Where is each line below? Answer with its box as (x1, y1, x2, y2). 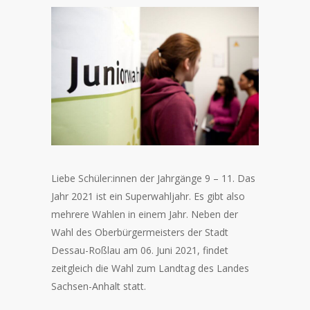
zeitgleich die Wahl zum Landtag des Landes (51, 262, 249, 275)
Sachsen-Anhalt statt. (51, 280, 146, 293)
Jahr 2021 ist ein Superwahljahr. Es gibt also (51, 190, 245, 203)
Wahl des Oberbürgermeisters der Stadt (51, 226, 228, 239)
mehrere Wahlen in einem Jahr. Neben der (51, 208, 238, 221)
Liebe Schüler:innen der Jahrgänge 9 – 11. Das (51, 172, 255, 185)
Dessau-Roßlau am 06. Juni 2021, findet (51, 244, 228, 257)
